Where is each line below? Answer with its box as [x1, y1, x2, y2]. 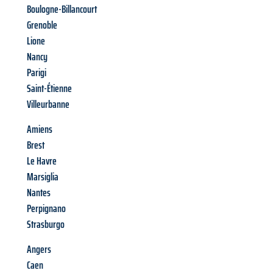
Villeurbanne [27, 96, 69, 113]
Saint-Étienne [27, 80, 72, 97]
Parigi [27, 64, 46, 82]
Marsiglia [27, 168, 58, 186]
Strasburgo [27, 216, 65, 233]
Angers [27, 241, 51, 258]
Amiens [27, 121, 52, 138]
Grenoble [27, 16, 57, 34]
